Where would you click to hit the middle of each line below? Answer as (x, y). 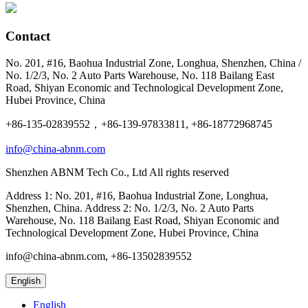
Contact (28, 36)
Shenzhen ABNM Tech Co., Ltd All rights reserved (117, 172)
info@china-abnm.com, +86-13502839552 (99, 256)
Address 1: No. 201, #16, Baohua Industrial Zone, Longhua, (137, 195)
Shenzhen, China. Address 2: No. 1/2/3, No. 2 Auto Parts (130, 208)
